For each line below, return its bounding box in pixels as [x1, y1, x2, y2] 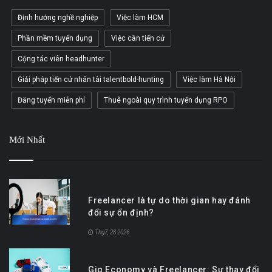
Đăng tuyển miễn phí [18, 95, 85, 104]
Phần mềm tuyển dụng [18, 33, 92, 42]
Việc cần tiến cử [111, 33, 165, 42]
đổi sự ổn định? [88, 207, 154, 217]
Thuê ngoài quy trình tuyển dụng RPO [104, 95, 228, 104]
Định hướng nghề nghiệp [18, 13, 98, 22]
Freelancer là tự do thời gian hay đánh [88, 195, 251, 205]
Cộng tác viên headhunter [18, 54, 104, 63]
